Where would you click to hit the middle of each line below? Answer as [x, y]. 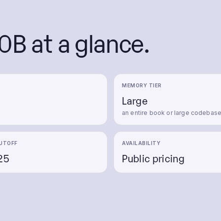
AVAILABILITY [141, 143]
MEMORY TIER [142, 85]
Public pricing [153, 158]
